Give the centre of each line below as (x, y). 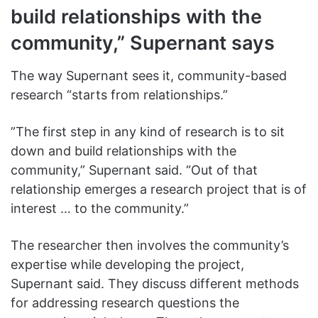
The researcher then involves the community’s (150, 245)
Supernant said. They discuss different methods (155, 283)
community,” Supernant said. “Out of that (134, 170)
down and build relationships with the (124, 150)
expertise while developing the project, (127, 264)
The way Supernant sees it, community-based (149, 75)
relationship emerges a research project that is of (159, 189)
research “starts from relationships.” (119, 94)
